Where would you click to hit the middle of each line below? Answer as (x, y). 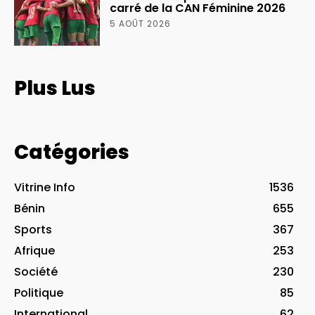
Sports (33, 229)
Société (36, 271)
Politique (39, 292)
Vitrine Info (45, 187)
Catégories (72, 152)
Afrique (34, 250)
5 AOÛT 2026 (141, 23)
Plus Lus (55, 88)
